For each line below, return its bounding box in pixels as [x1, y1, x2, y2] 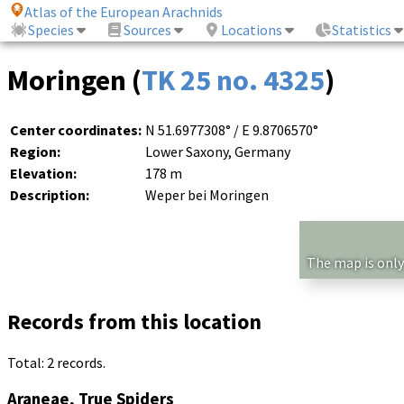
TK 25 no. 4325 [142, 62, 325, 99]
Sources [124, 21, 172, 40]
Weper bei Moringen [145, 185, 269, 204]
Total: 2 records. [7, 353, 106, 372]
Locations [221, 21, 283, 40]
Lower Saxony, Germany [145, 142, 290, 161]
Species [28, 21, 75, 40]
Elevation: [10, 163, 77, 182]
